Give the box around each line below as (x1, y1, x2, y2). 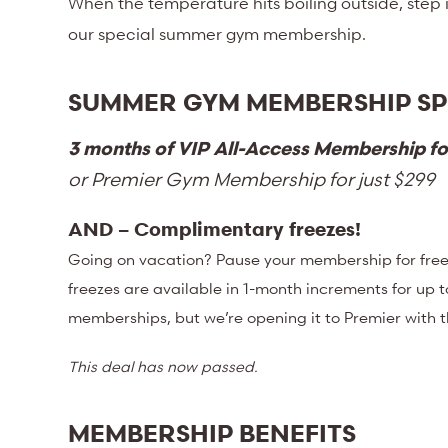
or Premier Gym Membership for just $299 (68, 167, 436, 191)
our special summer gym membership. (68, 24, 371, 45)
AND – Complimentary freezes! (68, 217, 362, 241)
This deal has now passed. (68, 355, 263, 376)
